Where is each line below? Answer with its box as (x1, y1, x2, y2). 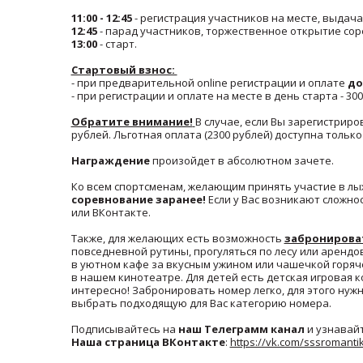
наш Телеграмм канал (177, 322, 305, 336)
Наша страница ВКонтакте (70, 335, 225, 349)
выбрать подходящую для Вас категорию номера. (70, 296, 334, 310)
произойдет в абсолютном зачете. (149, 153, 334, 168)
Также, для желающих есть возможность (70, 231, 284, 246)
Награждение (70, 153, 150, 168)
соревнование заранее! (70, 192, 206, 207)
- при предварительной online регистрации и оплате (70, 75, 348, 90)
